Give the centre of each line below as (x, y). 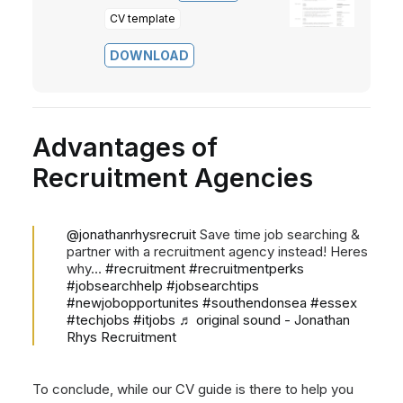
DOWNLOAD (149, 55)
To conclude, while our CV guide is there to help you (193, 389)
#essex (334, 303)
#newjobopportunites (133, 303)
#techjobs (98, 320)
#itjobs (154, 320)
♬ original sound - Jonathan (264, 320)
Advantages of (125, 147)
